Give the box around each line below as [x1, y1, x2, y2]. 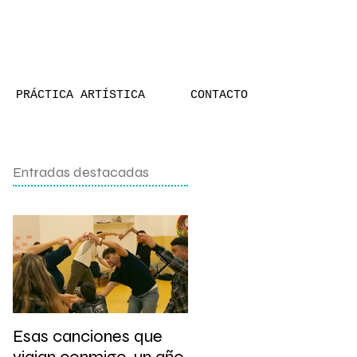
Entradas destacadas [13, 163, 149, 181]
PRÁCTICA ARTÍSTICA [15, 88, 145, 102]
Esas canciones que [13, 326, 163, 347]
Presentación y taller [188, 326, 344, 347]
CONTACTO [190, 88, 248, 102]
